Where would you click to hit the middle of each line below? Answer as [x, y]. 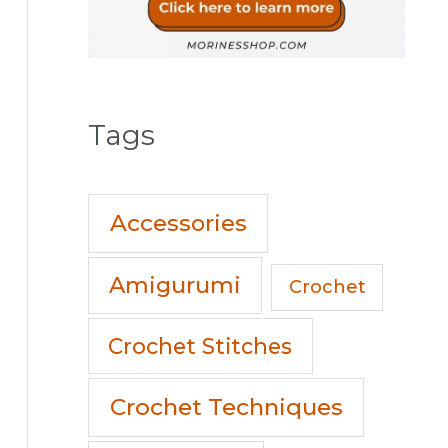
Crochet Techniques [226, 407]
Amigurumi [175, 285]
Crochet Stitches [200, 345]
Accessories [178, 223]
